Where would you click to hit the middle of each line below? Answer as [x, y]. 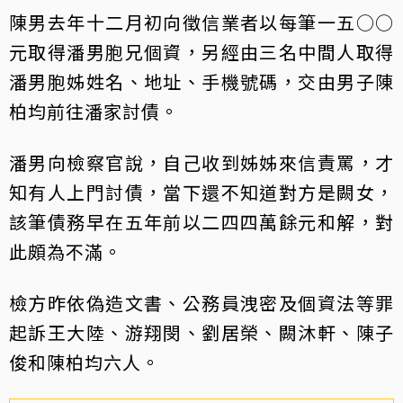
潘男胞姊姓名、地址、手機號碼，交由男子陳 [201, 82]
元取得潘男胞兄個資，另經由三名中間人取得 [201, 52]
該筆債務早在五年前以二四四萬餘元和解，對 [201, 222]
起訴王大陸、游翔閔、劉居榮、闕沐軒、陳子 [201, 333]
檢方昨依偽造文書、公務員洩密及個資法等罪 [201, 303]
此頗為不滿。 [66, 252]
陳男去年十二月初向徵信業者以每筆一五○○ [201, 22]
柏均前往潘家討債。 [94, 112]
